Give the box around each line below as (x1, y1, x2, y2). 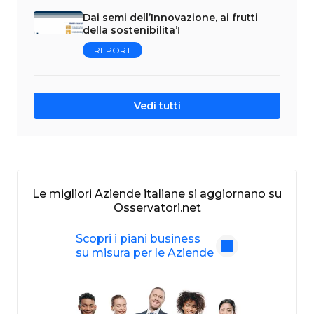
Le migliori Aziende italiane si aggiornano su (32, 186, 282, 200)
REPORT (93, 44, 131, 55)
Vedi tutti (133, 99, 181, 112)
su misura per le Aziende (76, 245, 214, 259)
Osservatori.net (113, 200, 201, 214)
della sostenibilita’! (82, 23, 180, 36)
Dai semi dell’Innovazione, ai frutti (82, 11, 258, 24)
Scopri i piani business (76, 231, 200, 245)
